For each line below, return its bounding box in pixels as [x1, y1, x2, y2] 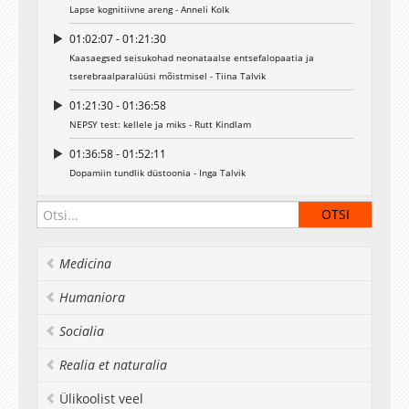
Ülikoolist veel [59, 390, 143, 407]
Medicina [59, 255, 111, 272]
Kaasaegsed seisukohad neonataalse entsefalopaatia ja [69, 51, 314, 64]
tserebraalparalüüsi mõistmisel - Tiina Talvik [69, 69, 266, 82]
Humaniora [59, 288, 125, 306]
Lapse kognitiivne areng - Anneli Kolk [69, 3, 229, 16]
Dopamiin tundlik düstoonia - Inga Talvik [69, 166, 246, 179]
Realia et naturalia [59, 356, 167, 373]
